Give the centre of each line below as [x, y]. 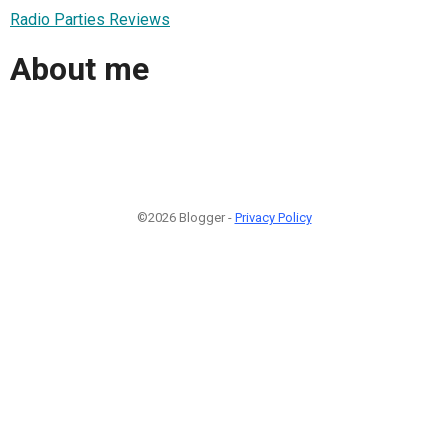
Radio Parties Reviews [90, 19]
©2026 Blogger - [185, 217]
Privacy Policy [273, 217]
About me [79, 69]
